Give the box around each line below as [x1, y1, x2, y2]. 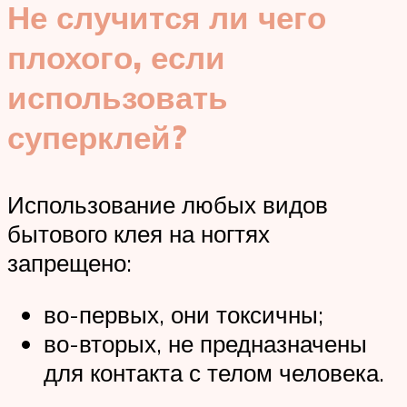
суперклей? [7, 117, 187, 158]
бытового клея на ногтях [7, 218, 270, 248]
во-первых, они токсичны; [44, 300, 323, 330]
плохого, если [7, 37, 225, 78]
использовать [7, 77, 228, 118]
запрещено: [7, 247, 132, 277]
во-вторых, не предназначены [44, 329, 367, 359]
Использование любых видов [7, 189, 328, 219]
